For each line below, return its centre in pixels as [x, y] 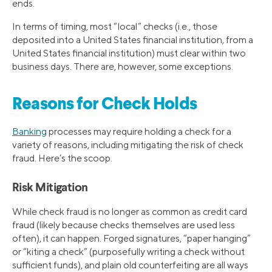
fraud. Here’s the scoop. [62, 158]
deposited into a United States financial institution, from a [133, 39]
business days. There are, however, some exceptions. [123, 66]
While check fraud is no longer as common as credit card [130, 211]
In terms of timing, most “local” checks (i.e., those [115, 26]
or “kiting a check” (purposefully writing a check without [128, 251]
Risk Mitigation [50, 188]
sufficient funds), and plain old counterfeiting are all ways [130, 265]
